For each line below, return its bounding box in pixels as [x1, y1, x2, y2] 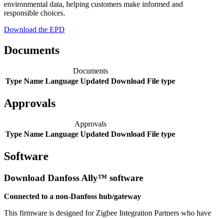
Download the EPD [4, 25, 65, 34]
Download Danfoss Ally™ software [4, 172, 143, 183]
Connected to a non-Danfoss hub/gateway [4, 192, 141, 201]
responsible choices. [4, 9, 65, 18]
